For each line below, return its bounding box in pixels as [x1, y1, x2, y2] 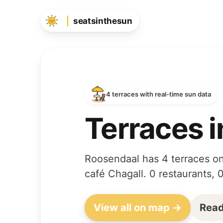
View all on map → [94, 201, 182, 214]
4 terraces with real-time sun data [106, 90, 211, 98]
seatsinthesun [73, 16, 132, 26]
